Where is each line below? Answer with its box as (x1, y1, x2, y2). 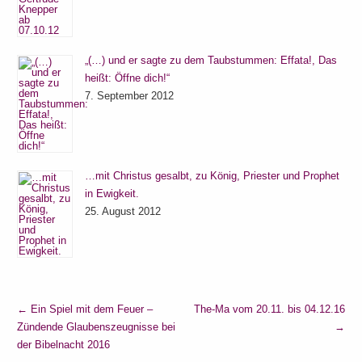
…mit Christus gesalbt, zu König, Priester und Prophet (85, 169, 340, 182)
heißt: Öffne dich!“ (85, 71, 170, 84)
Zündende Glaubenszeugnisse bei (17, 320, 176, 333)
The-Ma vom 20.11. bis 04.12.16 (193, 302, 345, 315)
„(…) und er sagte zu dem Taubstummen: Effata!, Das (85, 53, 338, 66)
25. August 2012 (85, 204, 162, 217)
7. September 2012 (85, 89, 175, 102)
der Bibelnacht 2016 (17, 338, 111, 351)
